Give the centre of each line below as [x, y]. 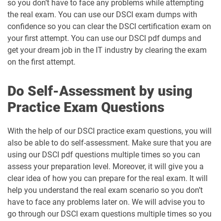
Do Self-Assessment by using [100, 91]
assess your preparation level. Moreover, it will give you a [106, 166]
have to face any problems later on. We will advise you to [106, 202]
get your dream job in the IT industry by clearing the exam [107, 50]
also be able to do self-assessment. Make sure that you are [109, 143]
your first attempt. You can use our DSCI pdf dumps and [104, 38]
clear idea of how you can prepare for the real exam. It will [108, 178]
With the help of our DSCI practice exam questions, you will [110, 131]
